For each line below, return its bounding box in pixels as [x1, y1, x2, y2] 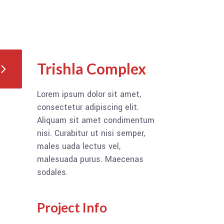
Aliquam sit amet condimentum [36, 114, 154, 126]
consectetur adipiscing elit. [36, 101, 139, 113]
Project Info [36, 199, 107, 215]
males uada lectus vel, [36, 140, 120, 152]
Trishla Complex [36, 59, 146, 77]
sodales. [36, 166, 68, 178]
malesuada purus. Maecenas [36, 153, 143, 165]
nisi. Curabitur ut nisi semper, [36, 127, 145, 139]
